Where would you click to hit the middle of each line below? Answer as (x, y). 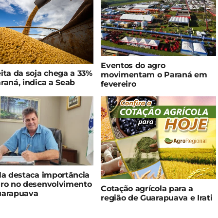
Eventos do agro (133, 66)
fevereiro (118, 84)
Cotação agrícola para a (147, 188)
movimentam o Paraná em (154, 75)
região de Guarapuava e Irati (157, 198)
